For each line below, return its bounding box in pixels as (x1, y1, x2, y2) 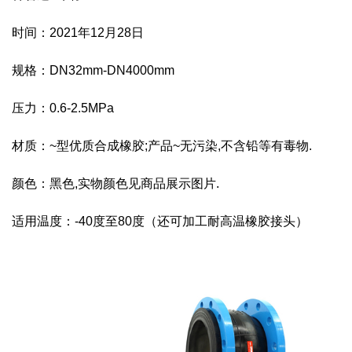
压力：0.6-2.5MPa (12, 101, 114, 115)
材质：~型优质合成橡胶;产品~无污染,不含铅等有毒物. (12, 139, 312, 152)
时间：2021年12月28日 (12, 26, 144, 39)
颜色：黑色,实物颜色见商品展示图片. (12, 177, 219, 190)
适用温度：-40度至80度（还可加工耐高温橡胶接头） (12, 214, 308, 228)
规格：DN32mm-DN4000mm (12, 64, 174, 77)
